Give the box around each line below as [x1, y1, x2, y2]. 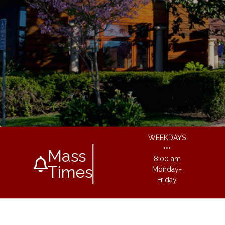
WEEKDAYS [148, 134, 186, 142]
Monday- [152, 165, 182, 173]
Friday [157, 176, 177, 184]
